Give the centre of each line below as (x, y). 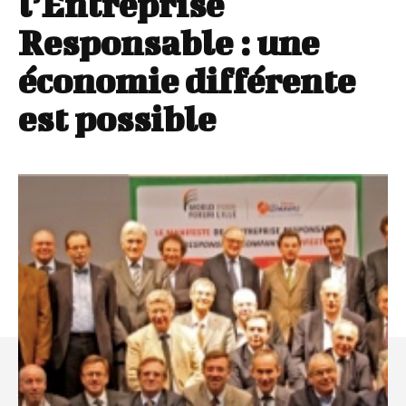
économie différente (187, 81)
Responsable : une (169, 43)
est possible (117, 119)
